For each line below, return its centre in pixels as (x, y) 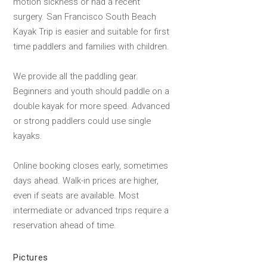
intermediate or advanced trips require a (91, 211)
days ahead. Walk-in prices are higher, (86, 181)
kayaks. (28, 136)
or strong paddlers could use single (82, 121)
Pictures (31, 257)
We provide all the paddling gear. (76, 77)
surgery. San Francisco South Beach (85, 17)
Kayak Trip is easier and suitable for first (91, 32)
